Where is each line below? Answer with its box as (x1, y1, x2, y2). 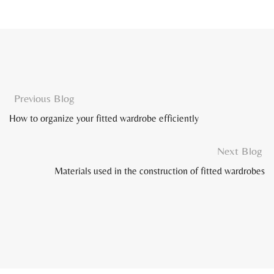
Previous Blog (14, 92, 75, 105)
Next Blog (217, 144, 262, 158)
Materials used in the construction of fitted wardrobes (54, 165, 265, 177)
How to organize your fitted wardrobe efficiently (9, 113, 199, 125)
